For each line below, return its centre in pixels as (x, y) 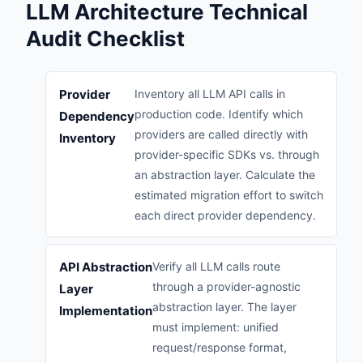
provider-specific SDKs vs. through (227, 154)
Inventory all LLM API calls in (210, 93)
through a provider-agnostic (226, 286)
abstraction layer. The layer (224, 306)
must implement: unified (216, 327)
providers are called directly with (221, 134)
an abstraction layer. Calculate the (225, 174)
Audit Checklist (105, 38)
